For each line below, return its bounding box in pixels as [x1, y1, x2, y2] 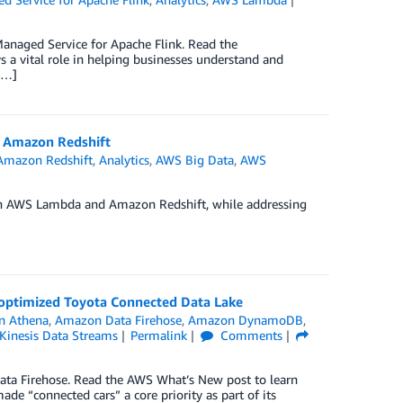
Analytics [99, 152, 150, 167]
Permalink [130, 327, 188, 343]
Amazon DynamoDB [188, 312, 304, 327]
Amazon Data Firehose [55, 312, 183, 327]
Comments [217, 327, 283, 343]
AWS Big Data [156, 152, 235, 167]
